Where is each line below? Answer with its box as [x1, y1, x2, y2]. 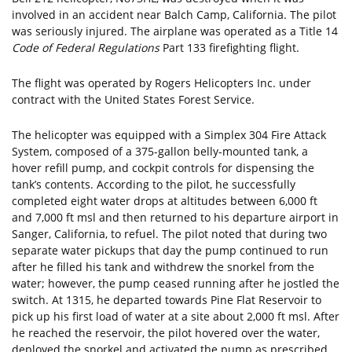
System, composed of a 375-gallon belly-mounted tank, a [12, 144, 308, 159]
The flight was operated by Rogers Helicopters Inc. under [12, 75, 311, 90]
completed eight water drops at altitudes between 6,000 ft [12, 193, 317, 208]
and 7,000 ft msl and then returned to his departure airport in [12, 210, 339, 225]
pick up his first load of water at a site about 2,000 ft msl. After [12, 309, 339, 324]
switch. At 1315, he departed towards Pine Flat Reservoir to [12, 292, 321, 307]
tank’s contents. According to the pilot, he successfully [12, 177, 295, 192]
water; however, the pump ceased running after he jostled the [12, 276, 339, 291]
